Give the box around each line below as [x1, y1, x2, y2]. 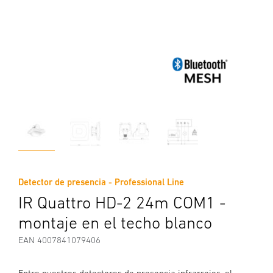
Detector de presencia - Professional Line [18, 177, 184, 187]
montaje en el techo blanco [18, 213, 212, 232]
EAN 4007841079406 [18, 235, 101, 245]
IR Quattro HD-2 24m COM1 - [18, 193, 225, 212]
